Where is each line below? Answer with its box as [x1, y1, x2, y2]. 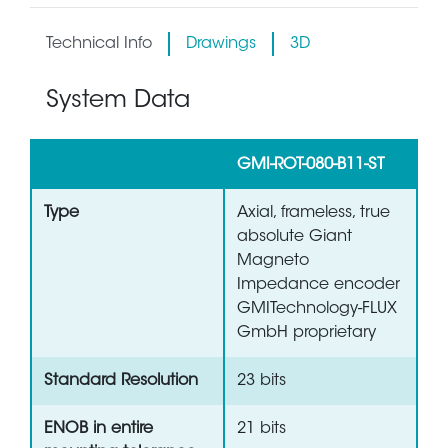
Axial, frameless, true [237, 205, 390, 222]
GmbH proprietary [237, 325, 376, 342]
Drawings [186, 36, 256, 53]
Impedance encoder [237, 277, 400, 294]
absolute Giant [237, 229, 352, 246]
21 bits [237, 421, 286, 438]
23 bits [237, 373, 286, 390]
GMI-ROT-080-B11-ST [237, 157, 384, 174]
